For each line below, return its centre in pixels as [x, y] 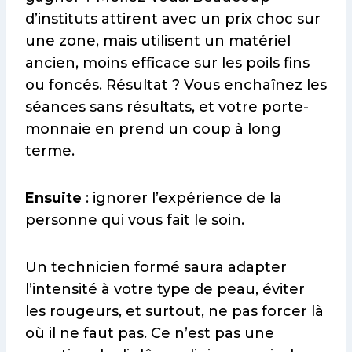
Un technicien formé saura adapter [156, 268]
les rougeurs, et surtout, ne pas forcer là [174, 312]
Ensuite [53, 198]
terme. [50, 151]
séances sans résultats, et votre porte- [167, 107]
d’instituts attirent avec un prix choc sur [173, 19]
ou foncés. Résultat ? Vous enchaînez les [176, 85]
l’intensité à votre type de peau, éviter [165, 290]
